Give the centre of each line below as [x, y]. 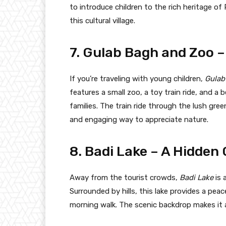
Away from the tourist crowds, [125, 177]
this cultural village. [102, 20]
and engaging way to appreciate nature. [139, 119]
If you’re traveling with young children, [137, 78]
